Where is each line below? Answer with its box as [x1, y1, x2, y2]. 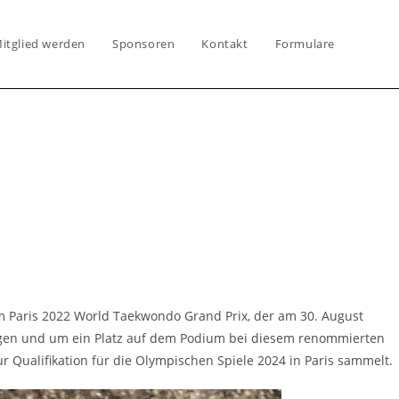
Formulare [274, 36, 335, 52]
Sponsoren [111, 36, 175, 52]
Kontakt [201, 36, 248, 52]
